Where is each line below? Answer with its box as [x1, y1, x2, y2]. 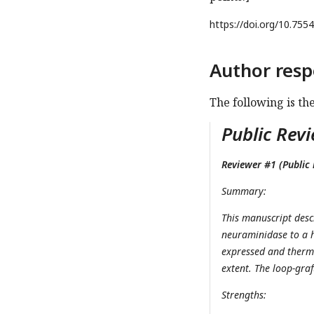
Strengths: [221, 288, 266, 302]
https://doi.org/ [210, 18, 278, 32]
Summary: [221, 184, 266, 198]
